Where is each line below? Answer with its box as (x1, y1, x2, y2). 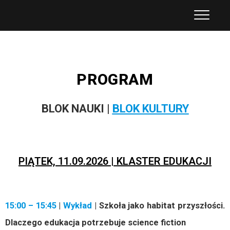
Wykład (63, 201, 92, 210)
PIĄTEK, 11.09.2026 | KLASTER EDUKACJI (18, 155, 212, 167)
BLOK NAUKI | (41, 102, 112, 115)
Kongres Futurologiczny (51, 6, 167, 22)
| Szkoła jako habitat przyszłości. (92, 201, 225, 210)
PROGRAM (76, 70, 154, 88)
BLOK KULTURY (112, 102, 189, 115)
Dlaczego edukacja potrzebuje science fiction (5, 218, 186, 227)
